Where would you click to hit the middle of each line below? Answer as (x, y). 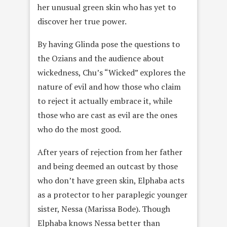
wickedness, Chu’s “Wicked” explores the (111, 73)
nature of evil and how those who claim (109, 87)
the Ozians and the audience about (101, 59)
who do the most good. (79, 129)
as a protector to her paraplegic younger (112, 195)
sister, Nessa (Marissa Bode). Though (104, 209)
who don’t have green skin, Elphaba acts (111, 181)
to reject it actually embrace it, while (105, 101)
